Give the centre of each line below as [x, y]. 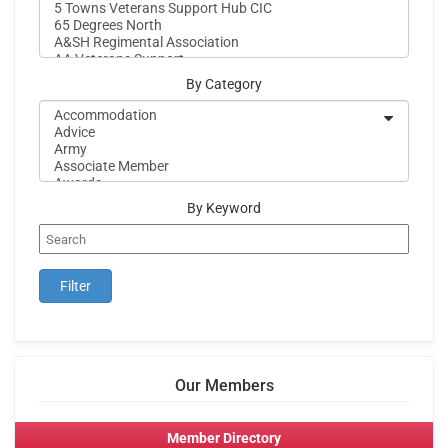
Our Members [224, 386]
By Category [224, 85]
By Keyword [224, 209]
